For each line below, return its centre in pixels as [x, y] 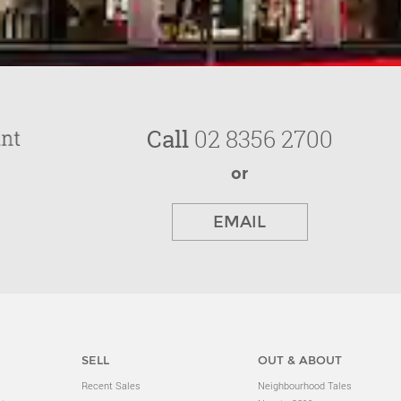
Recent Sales [111, 385]
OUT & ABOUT [299, 359]
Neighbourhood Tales [304, 385]
